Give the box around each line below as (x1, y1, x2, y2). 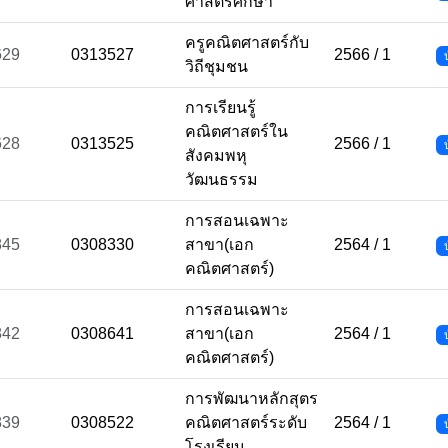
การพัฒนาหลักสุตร (185, 390, 318, 407)
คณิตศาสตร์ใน (185, 123, 288, 140)
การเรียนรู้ (185, 99, 256, 116)
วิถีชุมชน (185, 58, 248, 75)
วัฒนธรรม (185, 171, 258, 188)
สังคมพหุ (185, 147, 247, 164)
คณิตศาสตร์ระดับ (185, 414, 307, 431)
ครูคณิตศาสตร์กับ (185, 34, 309, 51)
